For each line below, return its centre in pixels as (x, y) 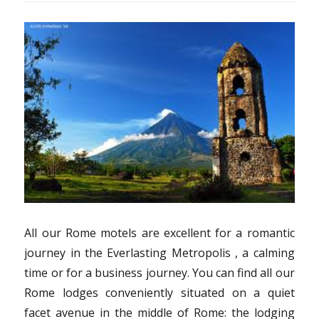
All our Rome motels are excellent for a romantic (159, 233)
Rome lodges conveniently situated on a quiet (159, 293)
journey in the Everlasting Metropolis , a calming (159, 253)
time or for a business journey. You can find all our (159, 273)
